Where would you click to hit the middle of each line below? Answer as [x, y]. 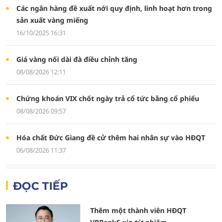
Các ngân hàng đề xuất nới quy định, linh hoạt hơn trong [114, 8]
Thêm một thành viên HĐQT [138, 210]
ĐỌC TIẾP [40, 186]
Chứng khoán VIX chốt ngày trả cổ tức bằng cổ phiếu [108, 98]
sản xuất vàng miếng [52, 20]
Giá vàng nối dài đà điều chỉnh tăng [77, 59]
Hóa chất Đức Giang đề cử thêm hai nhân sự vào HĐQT [111, 138]
